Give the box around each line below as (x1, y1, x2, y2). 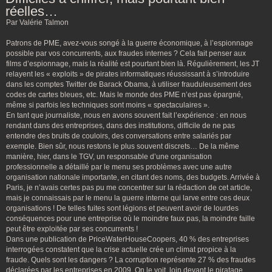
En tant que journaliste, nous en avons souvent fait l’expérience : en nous (6, 111, 246, 120)
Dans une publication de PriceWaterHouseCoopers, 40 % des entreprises (6, 235, 249, 243)
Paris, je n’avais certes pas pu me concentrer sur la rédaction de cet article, (6, 183, 252, 192)
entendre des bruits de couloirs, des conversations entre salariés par (6, 132, 231, 140)
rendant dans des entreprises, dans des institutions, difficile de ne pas (6, 121, 235, 130)
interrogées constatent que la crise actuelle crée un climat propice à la (6, 245, 236, 254)
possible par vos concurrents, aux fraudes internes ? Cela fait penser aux (6, 49, 246, 58)
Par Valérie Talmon (6, 18, 69, 27)
